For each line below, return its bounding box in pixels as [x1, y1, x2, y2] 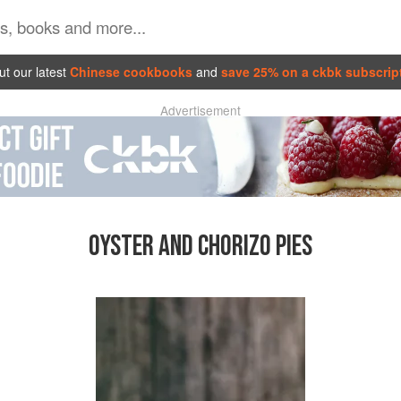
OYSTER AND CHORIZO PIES [89, 229, 312, 265]
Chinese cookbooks [70, 62, 192, 81]
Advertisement [160, 101, 241, 119]
